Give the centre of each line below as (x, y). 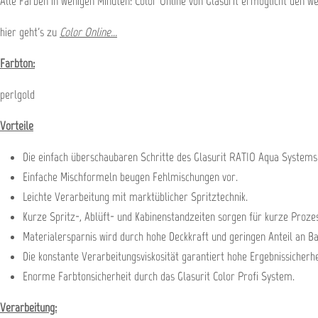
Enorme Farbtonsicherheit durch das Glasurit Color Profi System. (159, 276)
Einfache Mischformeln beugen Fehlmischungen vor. (130, 177)
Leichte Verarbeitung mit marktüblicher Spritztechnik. (135, 197)
